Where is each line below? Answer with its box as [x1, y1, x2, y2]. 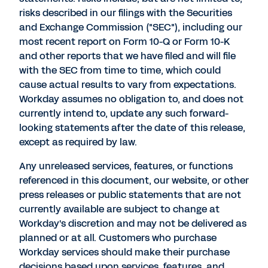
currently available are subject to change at [19, 202, 220, 216]
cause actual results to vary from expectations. [19, 78, 236, 92]
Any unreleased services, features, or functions [19, 159, 233, 173]
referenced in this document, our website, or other [19, 173, 249, 187]
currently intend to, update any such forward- [19, 106, 229, 120]
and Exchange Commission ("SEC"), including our [19, 20, 242, 34]
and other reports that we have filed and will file [19, 49, 236, 63]
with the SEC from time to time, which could [19, 63, 221, 77]
